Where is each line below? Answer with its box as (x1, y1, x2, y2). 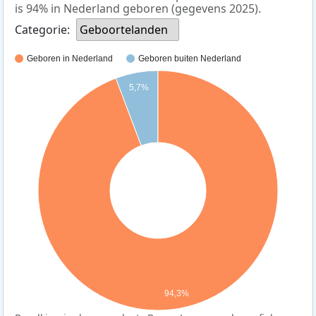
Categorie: (15, 21, 70, 37)
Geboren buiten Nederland (138, 53, 241, 63)
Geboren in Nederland (27, 53, 113, 63)
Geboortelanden (80, 21, 168, 37)
